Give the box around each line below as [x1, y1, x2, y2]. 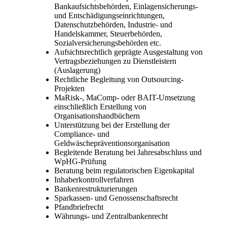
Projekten [54, 84, 85, 93]
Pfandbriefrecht [54, 202, 103, 211]
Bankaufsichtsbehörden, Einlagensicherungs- [54, 2, 198, 11]
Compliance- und [54, 129, 109, 138]
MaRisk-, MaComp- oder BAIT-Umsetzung [54, 93, 195, 102]
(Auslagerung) [54, 65, 100, 74]
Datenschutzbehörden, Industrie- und [54, 20, 172, 29]
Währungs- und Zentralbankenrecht [54, 211, 168, 220]
